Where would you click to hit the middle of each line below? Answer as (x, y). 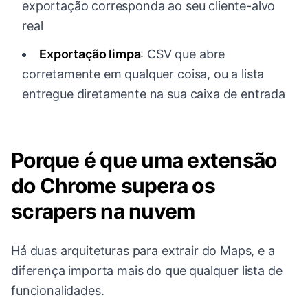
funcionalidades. (58, 291)
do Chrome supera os (113, 186)
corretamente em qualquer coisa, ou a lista (143, 74)
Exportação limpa (90, 54)
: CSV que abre (183, 54)
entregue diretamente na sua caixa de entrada (154, 94)
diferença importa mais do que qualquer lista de (147, 271)
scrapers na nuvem (103, 211)
